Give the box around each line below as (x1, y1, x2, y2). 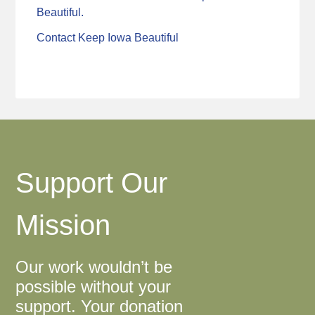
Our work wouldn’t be (15, 257, 173, 276)
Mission (15, 209, 111, 240)
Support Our (15, 167, 168, 198)
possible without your (15, 276, 172, 296)
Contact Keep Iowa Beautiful (37, 31, 179, 44)
